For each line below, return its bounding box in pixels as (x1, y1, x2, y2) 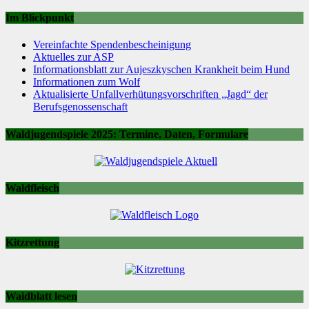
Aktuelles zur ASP (33, 51, 114, 63)
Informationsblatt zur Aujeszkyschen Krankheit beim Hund (33, 63, 290, 76)
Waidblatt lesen (6, 290, 77, 303)
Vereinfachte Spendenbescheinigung (33, 39, 191, 51)
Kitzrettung (6, 236, 59, 248)
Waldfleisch (6, 182, 59, 195)
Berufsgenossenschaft (33, 101, 128, 113)
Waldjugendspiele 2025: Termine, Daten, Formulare (6, 128, 248, 140)
